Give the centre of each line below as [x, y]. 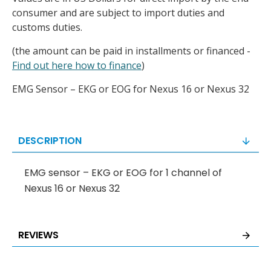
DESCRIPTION [50, 141]
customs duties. [47, 27]
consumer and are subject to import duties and [118, 13]
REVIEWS [38, 235]
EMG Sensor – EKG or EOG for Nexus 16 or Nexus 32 [131, 89]
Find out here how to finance [77, 65]
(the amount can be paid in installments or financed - [131, 51]
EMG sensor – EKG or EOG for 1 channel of [123, 173]
